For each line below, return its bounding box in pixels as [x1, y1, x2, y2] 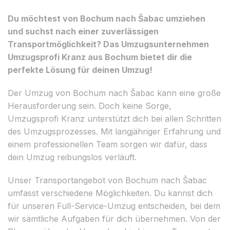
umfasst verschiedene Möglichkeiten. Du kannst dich [8, 187, 213, 198]
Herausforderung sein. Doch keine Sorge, [8, 100, 171, 111]
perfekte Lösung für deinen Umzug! [8, 64, 152, 75]
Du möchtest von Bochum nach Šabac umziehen [8, 13, 205, 24]
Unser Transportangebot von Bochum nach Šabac [8, 175, 207, 185]
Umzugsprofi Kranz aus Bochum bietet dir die [8, 51, 192, 62]
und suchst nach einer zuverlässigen [8, 26, 159, 36]
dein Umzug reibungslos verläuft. [8, 151, 137, 162]
